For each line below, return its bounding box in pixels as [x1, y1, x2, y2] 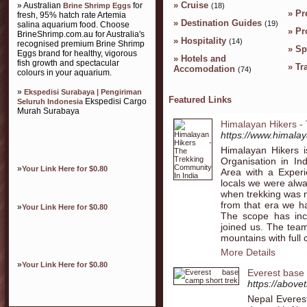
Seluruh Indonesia [17, 97, 83, 106]
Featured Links [169, 95, 232, 105]
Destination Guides [181, 18, 262, 29]
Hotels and [181, 53, 226, 64]
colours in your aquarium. [17, 68, 112, 77]
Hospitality [181, 35, 226, 46]
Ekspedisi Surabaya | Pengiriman [24, 88, 142, 96]
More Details [221, 247, 275, 258]
